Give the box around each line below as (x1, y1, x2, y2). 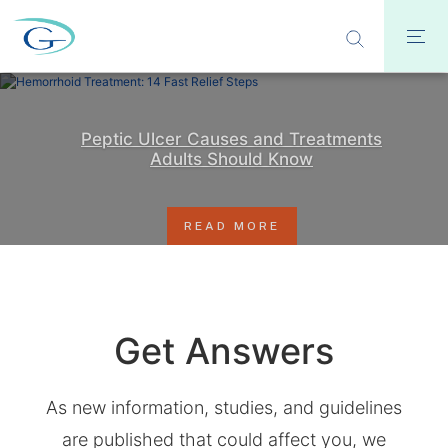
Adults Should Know (150, 149, 313, 169)
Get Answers (113, 329, 334, 373)
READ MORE (183, 219, 280, 233)
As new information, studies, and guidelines (45, 397, 402, 418)
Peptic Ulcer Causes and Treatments (81, 129, 382, 149)
